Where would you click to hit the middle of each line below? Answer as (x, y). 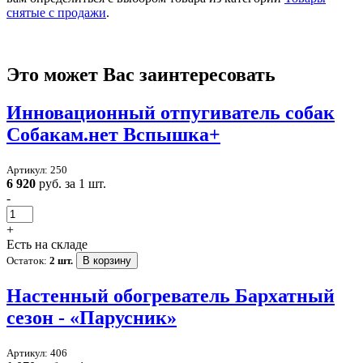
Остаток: (28, 261)
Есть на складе (47, 245)
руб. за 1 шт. (71, 184)
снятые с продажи (56, 13)
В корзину (107, 261)
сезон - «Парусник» (92, 317)
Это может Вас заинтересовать (141, 75)
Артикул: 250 (37, 170)
